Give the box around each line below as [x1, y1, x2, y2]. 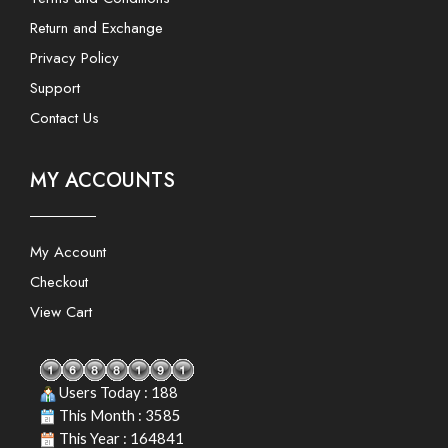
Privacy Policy [30, 46, 119, 69]
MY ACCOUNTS [30, 165, 175, 195]
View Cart [30, 300, 92, 323]
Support [30, 76, 80, 99]
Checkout [30, 270, 88, 293]
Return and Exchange [30, 16, 163, 39]
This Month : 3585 [56, 406, 181, 425]
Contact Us [30, 106, 99, 129]
